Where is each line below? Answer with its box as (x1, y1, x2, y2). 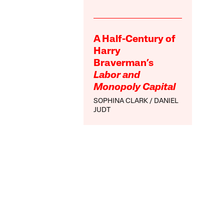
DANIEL (154, 97, 179, 105)
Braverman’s (93, 58, 154, 68)
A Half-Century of (93, 34, 176, 44)
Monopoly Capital (93, 82, 176, 92)
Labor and (93, 70, 140, 80)
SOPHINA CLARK (93, 97, 148, 105)
